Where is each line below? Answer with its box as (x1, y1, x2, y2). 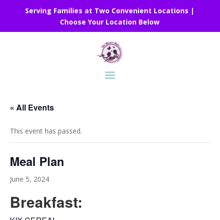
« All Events (10, 102, 54, 113)
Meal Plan (10, 153, 64, 170)
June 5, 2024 (10, 174, 49, 184)
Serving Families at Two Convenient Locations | (25, 6, 195, 15)
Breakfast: (10, 191, 82, 213)
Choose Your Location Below (60, 17, 160, 27)
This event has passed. (10, 126, 82, 136)
